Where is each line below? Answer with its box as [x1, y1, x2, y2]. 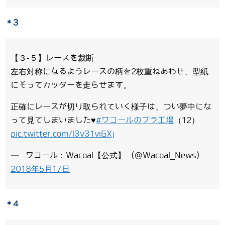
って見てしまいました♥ [11, 116, 96, 125]
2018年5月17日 [11, 164, 70, 173]
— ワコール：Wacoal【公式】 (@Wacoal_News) [11, 151, 199, 160]
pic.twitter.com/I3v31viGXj [11, 129, 115, 138]
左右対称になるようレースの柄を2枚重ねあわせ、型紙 [11, 67, 208, 76]
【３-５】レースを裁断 [11, 53, 94, 62]
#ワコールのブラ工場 [96, 116, 174, 125]
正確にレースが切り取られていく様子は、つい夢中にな [11, 102, 211, 111]
